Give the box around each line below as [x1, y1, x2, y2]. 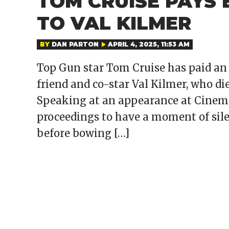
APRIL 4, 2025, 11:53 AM [108, 40, 190, 48]
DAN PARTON [52, 40, 99, 48]
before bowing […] [37, 127, 129, 140]
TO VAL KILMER [37, 12, 191, 34]
